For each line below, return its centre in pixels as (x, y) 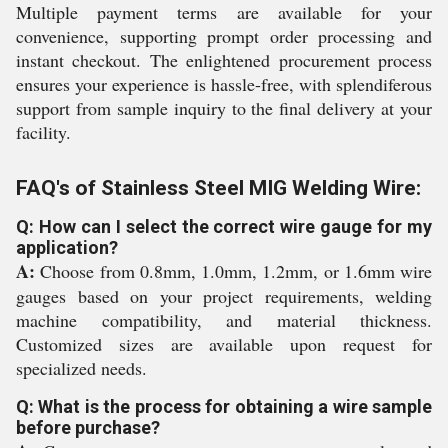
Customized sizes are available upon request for (224, 344)
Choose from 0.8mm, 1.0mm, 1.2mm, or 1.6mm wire (233, 271)
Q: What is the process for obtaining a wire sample (224, 406)
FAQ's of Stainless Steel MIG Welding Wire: (218, 188)
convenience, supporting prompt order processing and (224, 36)
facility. (43, 132)
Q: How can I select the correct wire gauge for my (224, 226)
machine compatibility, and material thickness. (224, 320)
